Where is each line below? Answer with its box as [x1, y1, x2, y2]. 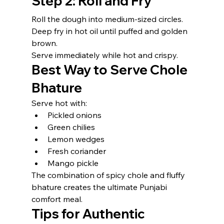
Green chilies [47, 122, 95, 132]
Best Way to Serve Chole [31, 61, 190, 78]
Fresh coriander [47, 146, 106, 156]
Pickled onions [47, 110, 101, 120]
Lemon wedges [47, 134, 104, 144]
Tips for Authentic [31, 205, 147, 222]
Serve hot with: [31, 98, 87, 108]
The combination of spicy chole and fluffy [31, 170, 187, 180]
